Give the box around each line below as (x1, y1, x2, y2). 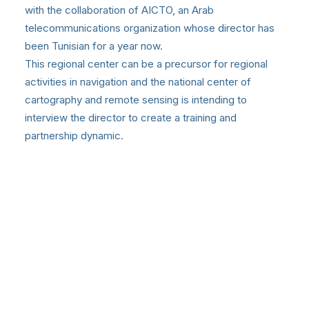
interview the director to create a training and (25, 111, 237, 125)
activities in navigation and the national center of (25, 75, 251, 89)
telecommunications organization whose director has (25, 21, 275, 35)
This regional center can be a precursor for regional (25, 57, 268, 71)
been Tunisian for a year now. (25, 39, 163, 53)
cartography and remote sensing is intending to (25, 93, 247, 107)
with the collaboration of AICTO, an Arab (25, 3, 214, 17)
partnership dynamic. (25, 129, 123, 143)
